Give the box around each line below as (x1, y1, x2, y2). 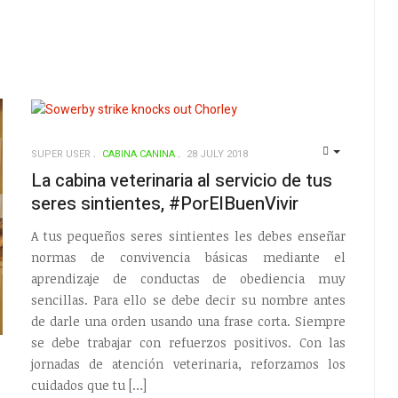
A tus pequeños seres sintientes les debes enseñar (30, 227, 346, 245)
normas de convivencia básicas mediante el (30, 249, 346, 267)
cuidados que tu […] (30, 377, 147, 394)
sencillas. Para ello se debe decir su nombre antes (30, 291, 346, 309)
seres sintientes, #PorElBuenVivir (30, 190, 298, 217)
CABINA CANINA (101, 146, 175, 162)
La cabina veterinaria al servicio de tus (30, 167, 332, 194)
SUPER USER (30, 146, 91, 162)
